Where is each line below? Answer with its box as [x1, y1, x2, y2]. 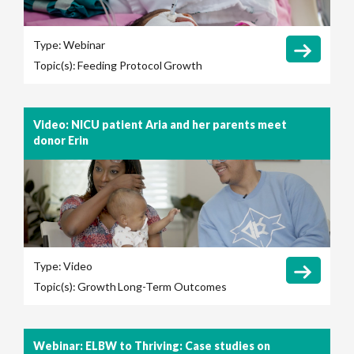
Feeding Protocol [77, 58, 162, 73]
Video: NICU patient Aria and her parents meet [33, 118, 287, 132]
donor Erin [33, 134, 88, 148]
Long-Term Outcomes [118, 280, 228, 294]
